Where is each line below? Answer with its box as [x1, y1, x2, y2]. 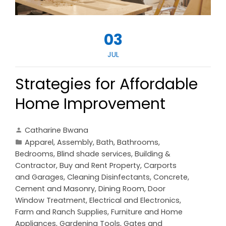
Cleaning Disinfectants [67, 172, 150, 182]
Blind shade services [57, 148, 131, 159]
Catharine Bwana [25, 125, 88, 135]
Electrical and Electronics [89, 195, 180, 205]
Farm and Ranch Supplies [15, 206, 107, 217]
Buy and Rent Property [60, 160, 140, 171]
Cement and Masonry [15, 183, 95, 194]
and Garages [15, 172, 64, 182]
